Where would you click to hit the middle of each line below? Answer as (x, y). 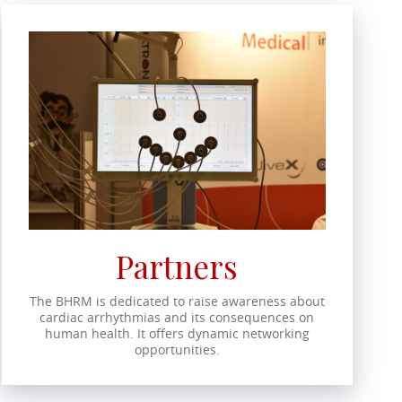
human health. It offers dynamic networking (177, 334)
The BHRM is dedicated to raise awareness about (177, 301)
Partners (177, 267)
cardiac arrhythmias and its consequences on (177, 318)
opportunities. (177, 350)
